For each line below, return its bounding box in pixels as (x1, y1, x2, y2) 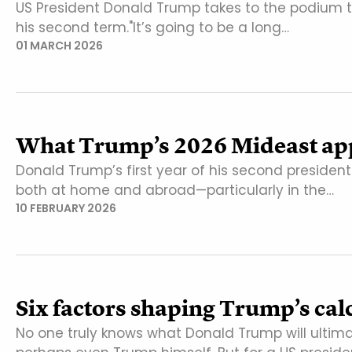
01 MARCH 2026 (16, 37, 103, 53)
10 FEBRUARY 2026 (16, 200, 116, 216)
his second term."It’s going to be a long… (16, 17, 289, 37)
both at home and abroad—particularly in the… (16, 180, 334, 200)
